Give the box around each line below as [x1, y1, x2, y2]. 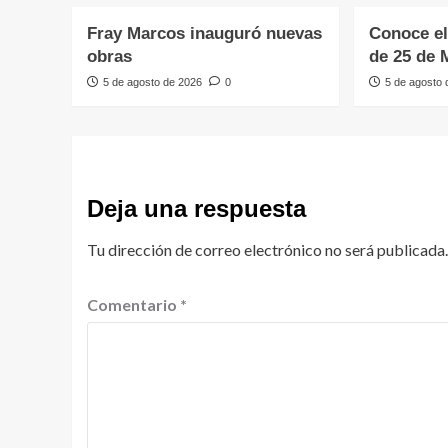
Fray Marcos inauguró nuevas [87, 23, 322, 43]
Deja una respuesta [87, 194, 306, 222]
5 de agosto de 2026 [103, 75, 202, 88]
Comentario [87, 294, 180, 314]
